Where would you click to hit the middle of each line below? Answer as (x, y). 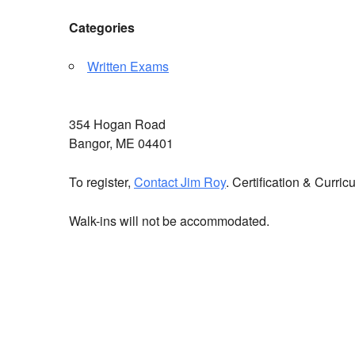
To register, (101, 182)
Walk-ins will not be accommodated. (169, 221)
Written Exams (128, 67)
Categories (102, 28)
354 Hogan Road (117, 124)
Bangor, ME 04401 (121, 143)
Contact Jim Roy (180, 182)
